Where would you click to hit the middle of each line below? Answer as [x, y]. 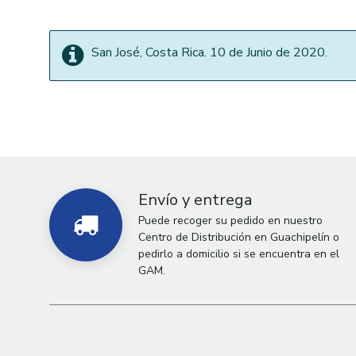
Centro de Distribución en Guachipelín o [239, 238]
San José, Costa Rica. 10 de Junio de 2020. [209, 52]
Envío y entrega [195, 200]
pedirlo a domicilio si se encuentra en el [239, 254]
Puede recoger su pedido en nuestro [230, 221]
